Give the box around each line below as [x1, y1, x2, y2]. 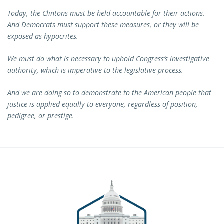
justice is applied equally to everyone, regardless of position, [7, 99, 198, 109]
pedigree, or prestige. [7, 111, 74, 121]
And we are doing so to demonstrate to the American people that [7, 88, 211, 98]
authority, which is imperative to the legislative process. [7, 65, 183, 75]
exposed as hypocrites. [7, 31, 80, 41]
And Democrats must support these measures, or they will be [7, 19, 199, 29]
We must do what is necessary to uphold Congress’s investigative [7, 54, 209, 64]
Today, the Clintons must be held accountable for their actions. [7, 8, 205, 18]
